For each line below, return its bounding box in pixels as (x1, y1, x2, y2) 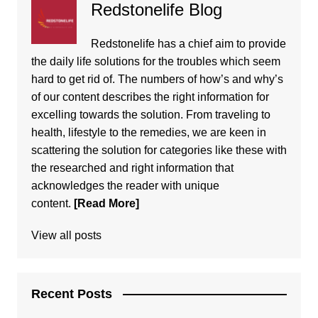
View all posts (31, 229, 102, 241)
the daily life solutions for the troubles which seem (31, 55, 280, 67)
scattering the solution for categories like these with (31, 143, 287, 156)
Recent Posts (31, 286, 112, 301)
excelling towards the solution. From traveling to (31, 108, 270, 121)
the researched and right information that (31, 161, 234, 174)
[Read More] (73, 197, 139, 209)
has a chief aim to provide (154, 37, 286, 50)
